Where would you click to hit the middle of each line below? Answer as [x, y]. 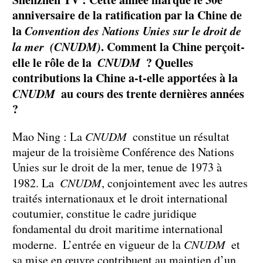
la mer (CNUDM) [57, 47]
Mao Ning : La [49, 137]
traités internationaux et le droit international [120, 198]
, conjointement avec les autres [175, 183]
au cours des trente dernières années [150, 94]
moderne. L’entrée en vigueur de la [98, 245]
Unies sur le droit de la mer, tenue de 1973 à [117, 167]
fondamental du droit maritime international [118, 229]
